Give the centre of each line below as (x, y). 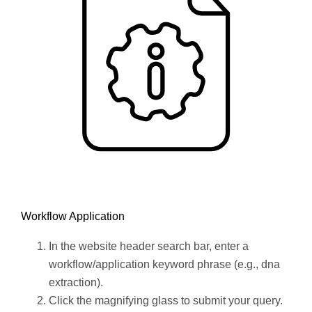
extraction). (77, 282)
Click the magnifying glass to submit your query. (166, 300)
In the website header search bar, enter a (149, 246)
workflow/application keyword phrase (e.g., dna (164, 264)
